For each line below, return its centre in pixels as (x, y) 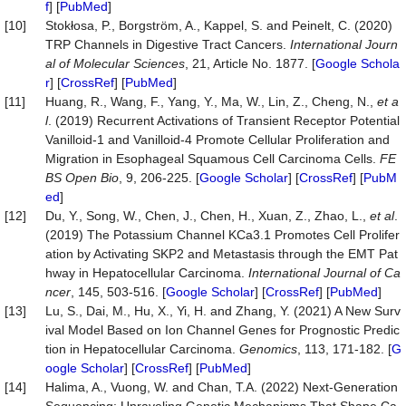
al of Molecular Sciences (115, 63)
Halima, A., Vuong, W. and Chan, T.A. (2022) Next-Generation (222, 387)
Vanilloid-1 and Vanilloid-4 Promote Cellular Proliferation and (217, 140)
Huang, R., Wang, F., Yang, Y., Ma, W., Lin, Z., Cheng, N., (211, 101)
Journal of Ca (362, 273)
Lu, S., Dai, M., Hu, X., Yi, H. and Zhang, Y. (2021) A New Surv (223, 311)
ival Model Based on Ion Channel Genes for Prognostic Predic (222, 330)
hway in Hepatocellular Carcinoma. (147, 273)
